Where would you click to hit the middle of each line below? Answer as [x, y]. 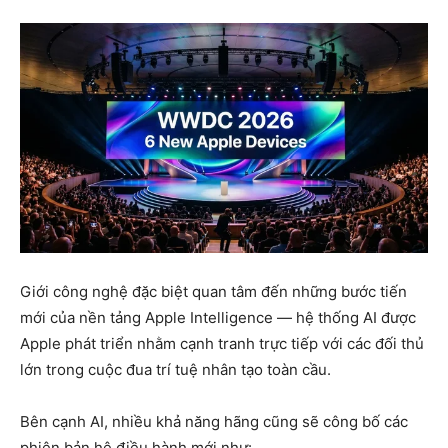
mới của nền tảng [82, 318]
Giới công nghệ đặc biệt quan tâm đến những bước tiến [213, 292]
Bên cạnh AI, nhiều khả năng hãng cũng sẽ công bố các [214, 422]
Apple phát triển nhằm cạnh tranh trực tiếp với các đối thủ [222, 344]
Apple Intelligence [209, 318]
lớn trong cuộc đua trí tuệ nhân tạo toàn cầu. [175, 370]
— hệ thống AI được [344, 318]
